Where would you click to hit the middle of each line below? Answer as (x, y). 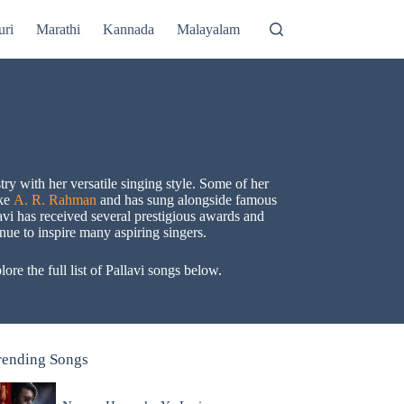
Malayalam (209, 29)
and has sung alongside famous (187, 200)
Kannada (129, 29)
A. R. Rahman (55, 200)
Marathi (59, 29)
